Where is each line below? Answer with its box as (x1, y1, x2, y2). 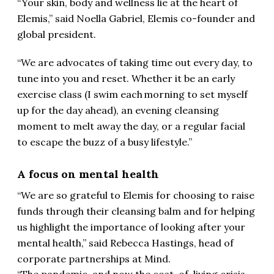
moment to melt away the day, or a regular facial (17, 120, 245, 133)
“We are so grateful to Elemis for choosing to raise (17, 189, 254, 202)
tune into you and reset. (17, 72, 131, 85)
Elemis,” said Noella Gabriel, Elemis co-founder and (17, 12, 255, 25)
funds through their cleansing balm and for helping (17, 205, 255, 218)
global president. (17, 28, 96, 41)
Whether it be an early (131, 72, 235, 85)
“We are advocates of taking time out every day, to (17, 56, 253, 69)
